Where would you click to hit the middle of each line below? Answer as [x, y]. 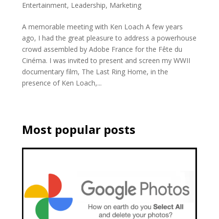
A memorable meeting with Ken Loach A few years [102, 26]
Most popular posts [78, 129]
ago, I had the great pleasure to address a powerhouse [109, 38]
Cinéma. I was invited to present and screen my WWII [106, 60]
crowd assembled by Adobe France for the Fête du [102, 49]
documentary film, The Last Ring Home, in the [95, 71]
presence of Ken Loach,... [62, 83]
